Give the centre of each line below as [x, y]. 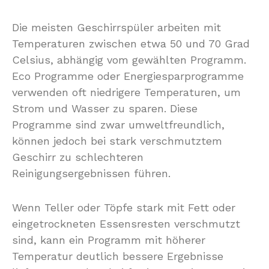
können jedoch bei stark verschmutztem [117, 141]
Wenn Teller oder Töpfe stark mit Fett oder [124, 207]
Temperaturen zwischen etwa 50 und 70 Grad [131, 44]
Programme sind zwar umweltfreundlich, [118, 125]
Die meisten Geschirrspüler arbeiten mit [116, 27]
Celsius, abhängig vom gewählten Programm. [129, 60]
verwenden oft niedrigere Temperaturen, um [126, 92]
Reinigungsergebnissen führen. [91, 173]
